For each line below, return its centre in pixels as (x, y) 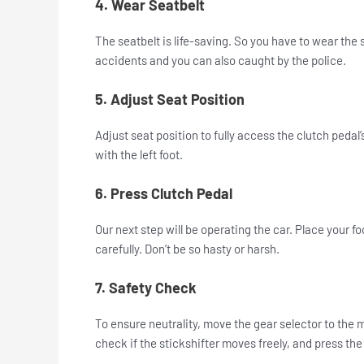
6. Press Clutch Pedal (165, 194)
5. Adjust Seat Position (171, 100)
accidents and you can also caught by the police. (222, 61)
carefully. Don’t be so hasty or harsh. (188, 249)
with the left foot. (139, 155)
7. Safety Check (147, 288)
